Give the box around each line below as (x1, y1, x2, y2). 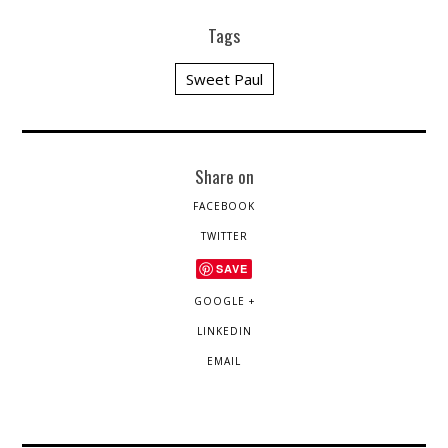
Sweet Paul (185, 68, 263, 89)
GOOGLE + (193, 293, 255, 308)
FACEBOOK (193, 198, 255, 213)
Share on (194, 162, 254, 189)
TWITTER (200, 228, 248, 243)
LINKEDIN (196, 323, 252, 338)
